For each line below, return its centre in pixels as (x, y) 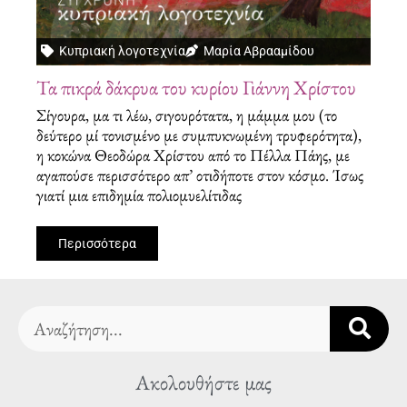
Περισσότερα (97, 243)
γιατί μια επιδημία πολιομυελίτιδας (139, 194)
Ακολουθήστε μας (203, 382)
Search (39, 318)
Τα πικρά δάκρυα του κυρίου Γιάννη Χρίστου (196, 87)
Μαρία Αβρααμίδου (259, 50)
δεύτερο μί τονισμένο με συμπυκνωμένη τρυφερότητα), (199, 134)
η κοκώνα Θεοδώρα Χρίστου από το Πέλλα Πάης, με (193, 154)
